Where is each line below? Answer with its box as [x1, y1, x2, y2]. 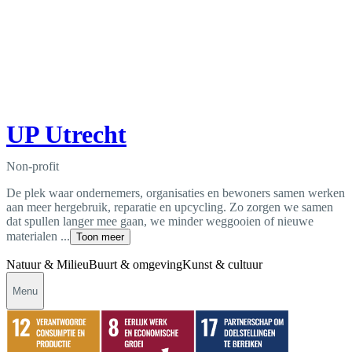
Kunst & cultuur [182, 258, 262, 272]
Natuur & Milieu [6, 258, 89, 272]
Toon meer [76, 231, 124, 244]
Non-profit [6, 159, 59, 174]
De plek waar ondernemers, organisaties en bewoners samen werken [6, 186, 345, 200]
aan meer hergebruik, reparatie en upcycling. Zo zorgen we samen [6, 200, 333, 214]
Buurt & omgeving [89, 258, 182, 272]
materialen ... [6, 229, 70, 244]
